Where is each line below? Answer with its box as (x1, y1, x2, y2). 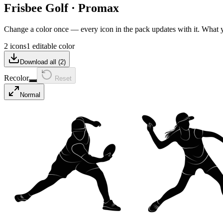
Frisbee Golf (4, 1, 68, 14)
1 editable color (26, 41, 75, 50)
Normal (20, 91, 40, 99)
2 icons (4, 41, 26, 50)
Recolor (4, 73, 29, 82)
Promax (78, 1, 119, 14)
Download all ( (20, 58, 60, 66)
